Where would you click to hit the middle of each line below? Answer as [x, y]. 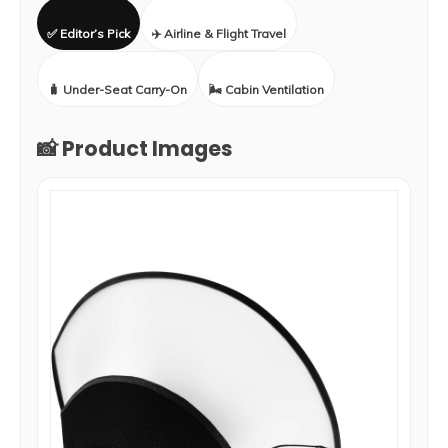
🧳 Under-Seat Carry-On [117, 89]
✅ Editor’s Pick [88, 33]
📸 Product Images [135, 148]
